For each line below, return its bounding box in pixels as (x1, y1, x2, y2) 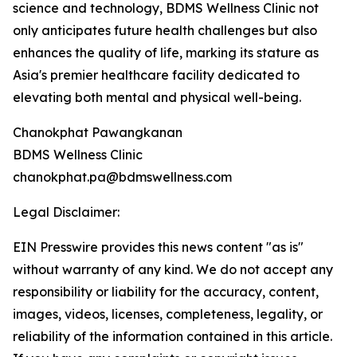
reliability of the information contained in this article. (13, 328, 332, 345)
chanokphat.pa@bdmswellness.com (13, 169, 232, 186)
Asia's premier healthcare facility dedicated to (13, 67, 300, 84)
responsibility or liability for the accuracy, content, (13, 284, 319, 300)
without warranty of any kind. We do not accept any (13, 261, 333, 278)
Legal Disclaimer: (13, 204, 120, 221)
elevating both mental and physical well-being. (13, 89, 301, 106)
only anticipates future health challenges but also (13, 22, 317, 39)
